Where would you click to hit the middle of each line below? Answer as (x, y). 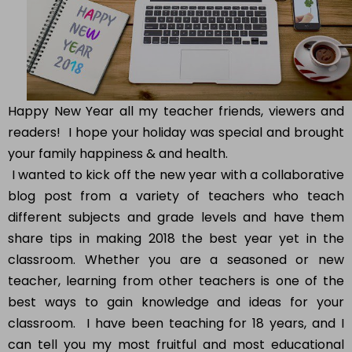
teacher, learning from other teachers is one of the (176, 281)
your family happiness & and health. (119, 154)
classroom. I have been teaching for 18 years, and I (176, 324)
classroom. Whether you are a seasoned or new (176, 260)
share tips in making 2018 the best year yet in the (176, 239)
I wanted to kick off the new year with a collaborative (176, 175)
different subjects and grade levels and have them (176, 218)
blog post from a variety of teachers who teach (176, 196)
